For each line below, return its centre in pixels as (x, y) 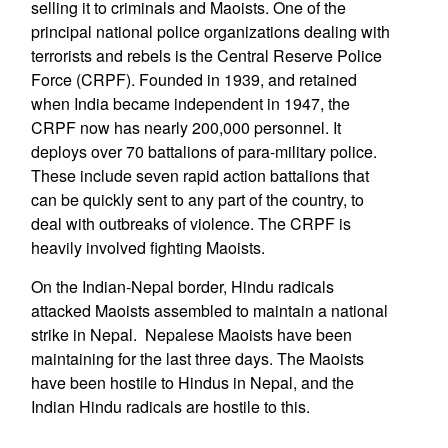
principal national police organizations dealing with (210, 31)
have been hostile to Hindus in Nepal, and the (192, 382)
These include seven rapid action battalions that (199, 175)
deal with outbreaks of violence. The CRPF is (190, 223)
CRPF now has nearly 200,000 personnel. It (185, 127)
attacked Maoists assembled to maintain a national (209, 310)
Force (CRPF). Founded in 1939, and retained (193, 79)
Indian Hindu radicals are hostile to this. (170, 406)
